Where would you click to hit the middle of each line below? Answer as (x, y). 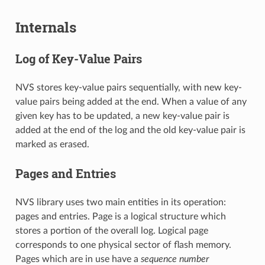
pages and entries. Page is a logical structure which (120, 216)
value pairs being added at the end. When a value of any (131, 101)
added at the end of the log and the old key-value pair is (130, 130)
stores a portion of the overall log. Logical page (112, 230)
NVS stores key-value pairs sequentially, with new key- (128, 87)
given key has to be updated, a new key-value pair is (122, 116)
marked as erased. (52, 144)
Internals (46, 27)
